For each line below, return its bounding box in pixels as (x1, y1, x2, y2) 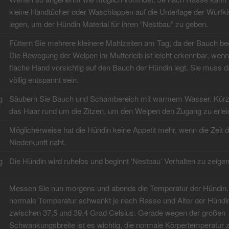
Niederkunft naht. (9, 136, 66, 148)
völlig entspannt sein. (9, 74, 79, 85)
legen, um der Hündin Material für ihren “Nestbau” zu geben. (9, 18, 208, 30)
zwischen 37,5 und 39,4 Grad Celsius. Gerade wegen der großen (9, 207, 225, 218)
